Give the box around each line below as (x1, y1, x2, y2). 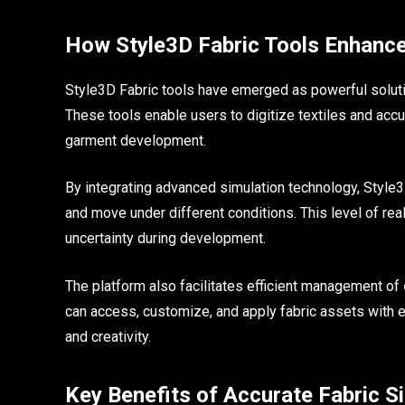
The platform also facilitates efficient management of (65, 277, 403, 295)
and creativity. (65, 327, 151, 345)
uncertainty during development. (65, 230, 266, 248)
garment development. (65, 131, 206, 149)
